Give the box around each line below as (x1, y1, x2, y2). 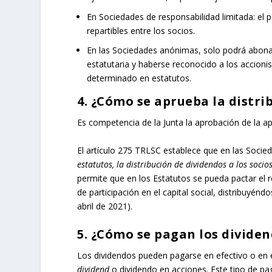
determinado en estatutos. (87, 72, 192, 84)
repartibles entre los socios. (87, 24, 195, 36)
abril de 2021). (77, 200, 133, 212)
